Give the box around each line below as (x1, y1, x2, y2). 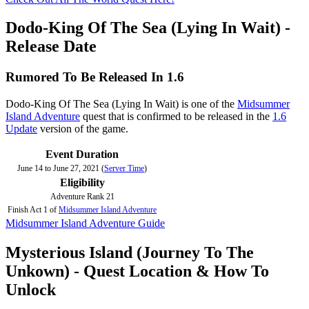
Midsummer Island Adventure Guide (6, 217, 165, 230)
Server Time (104, 163, 144, 174)
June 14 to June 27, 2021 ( (17, 163, 104, 174)
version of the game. (37, 123, 128, 135)
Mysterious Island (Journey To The (6, 243, 254, 261)
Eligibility (59, 177, 105, 189)
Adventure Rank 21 (50, 192, 114, 202)
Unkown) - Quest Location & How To (6, 261, 269, 280)
